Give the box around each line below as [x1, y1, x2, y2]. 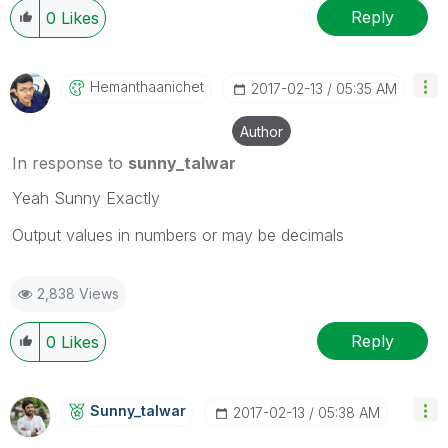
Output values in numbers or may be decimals [12, 225, 344, 246]
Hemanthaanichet [90, 78, 204, 96]
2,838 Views [37, 285, 119, 303]
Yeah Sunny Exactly [12, 188, 160, 209]
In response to [12, 153, 128, 174]
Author [240, 123, 283, 141]
